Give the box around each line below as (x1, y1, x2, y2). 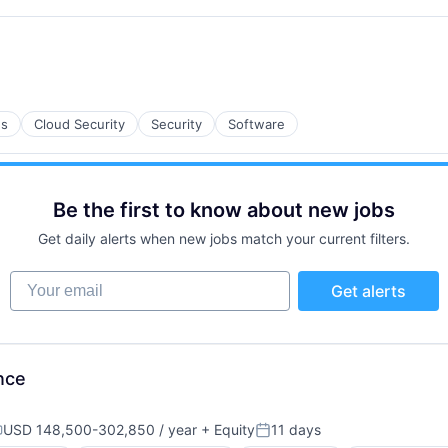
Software (228, 116, 285, 132)
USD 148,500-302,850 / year (3, 421, 197, 438)
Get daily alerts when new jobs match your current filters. (38, 230, 410, 247)
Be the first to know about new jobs (53, 198, 395, 222)
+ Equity (197, 421, 255, 438)
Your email (8, 270, 89, 290)
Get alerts (330, 281, 406, 301)
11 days (271, 421, 321, 438)
